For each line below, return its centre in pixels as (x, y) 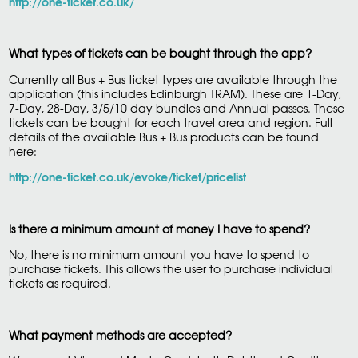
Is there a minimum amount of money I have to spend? (159, 228)
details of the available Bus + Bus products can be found (163, 136)
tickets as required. (60, 283)
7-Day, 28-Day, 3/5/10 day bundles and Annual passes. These (176, 107)
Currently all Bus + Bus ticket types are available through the (173, 79)
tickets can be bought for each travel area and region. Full (170, 122)
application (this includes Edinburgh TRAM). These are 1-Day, (175, 93)
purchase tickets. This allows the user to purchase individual (171, 269)
